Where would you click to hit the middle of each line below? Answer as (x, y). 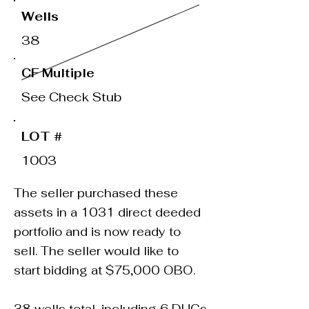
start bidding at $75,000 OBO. (104, 271)
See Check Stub (72, 97)
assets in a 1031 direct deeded (107, 213)
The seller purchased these (96, 193)
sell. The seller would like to (96, 251)
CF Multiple (58, 73)
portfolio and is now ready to (97, 232)
